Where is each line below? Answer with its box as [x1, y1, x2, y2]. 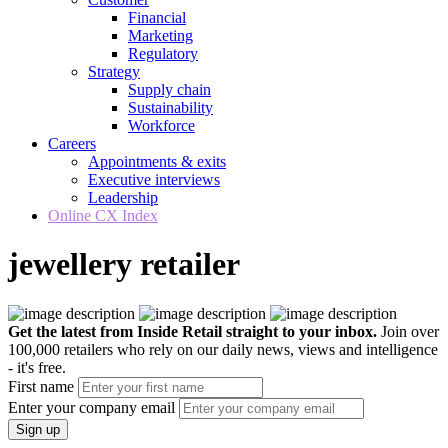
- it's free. [8, 358, 66, 376]
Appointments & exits [88, 153, 226, 170]
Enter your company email [8, 398, 175, 416]
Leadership [88, 189, 158, 206]
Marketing [128, 27, 193, 44]
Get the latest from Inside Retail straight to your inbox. [8, 322, 377, 340]
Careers [48, 135, 96, 152]
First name [8, 377, 74, 395]
